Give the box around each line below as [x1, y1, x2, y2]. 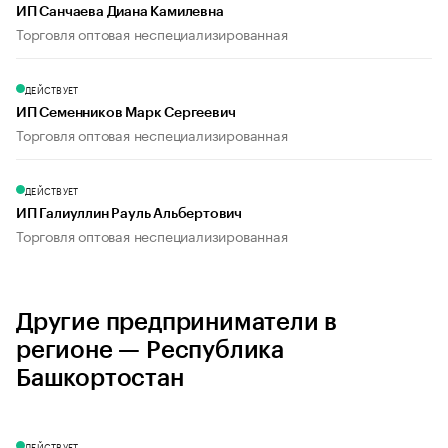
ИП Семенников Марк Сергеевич [16, 106, 236, 121]
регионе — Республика [16, 338, 285, 363]
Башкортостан [16, 366, 184, 391]
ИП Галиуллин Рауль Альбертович [16, 207, 242, 222]
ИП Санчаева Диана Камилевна [16, 5, 224, 20]
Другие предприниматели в [16, 310, 338, 335]
